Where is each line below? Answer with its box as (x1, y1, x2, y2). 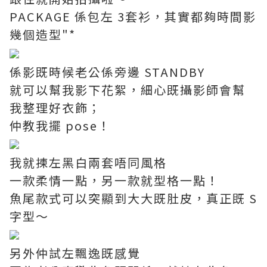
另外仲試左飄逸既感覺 (10, 244, 141, 262)
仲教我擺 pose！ (10, 116, 111, 134)
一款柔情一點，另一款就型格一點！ (10, 171, 219, 189)
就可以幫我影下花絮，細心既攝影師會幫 (10, 80, 246, 98)
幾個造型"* (10, 26, 76, 44)
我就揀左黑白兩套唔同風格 (10, 153, 167, 171)
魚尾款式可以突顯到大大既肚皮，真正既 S (10, 189, 257, 207)
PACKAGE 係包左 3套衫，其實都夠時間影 (10, 8, 256, 26)
